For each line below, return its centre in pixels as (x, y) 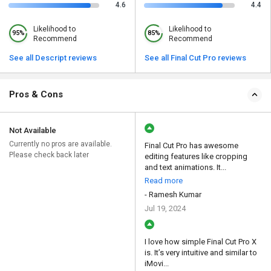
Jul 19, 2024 (165, 209)
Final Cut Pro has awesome (191, 146)
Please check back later (49, 155)
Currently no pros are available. (60, 144)
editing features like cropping (196, 157)
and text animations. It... (185, 168)
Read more (164, 181)
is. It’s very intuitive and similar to (201, 253)
